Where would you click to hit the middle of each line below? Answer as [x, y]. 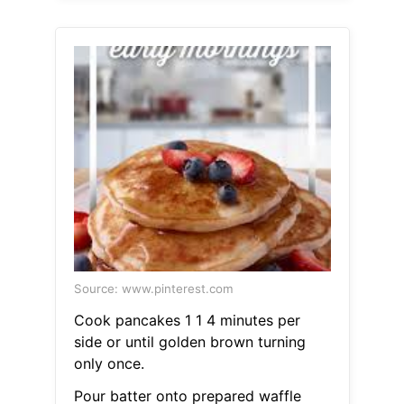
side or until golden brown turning [189, 342]
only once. [109, 364]
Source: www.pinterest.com [153, 289]
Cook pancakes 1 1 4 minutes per [187, 321]
